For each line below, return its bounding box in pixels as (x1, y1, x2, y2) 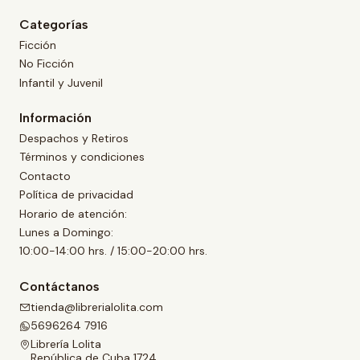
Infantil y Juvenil (19, 75, 103, 90)
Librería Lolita (31, 337, 101, 352)
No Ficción (19, 56, 74, 72)
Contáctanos (19, 278, 100, 294)
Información (19, 109, 92, 125)
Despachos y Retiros (19, 131, 129, 146)
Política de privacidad (19, 187, 133, 202)
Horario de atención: (19, 206, 127, 221)
